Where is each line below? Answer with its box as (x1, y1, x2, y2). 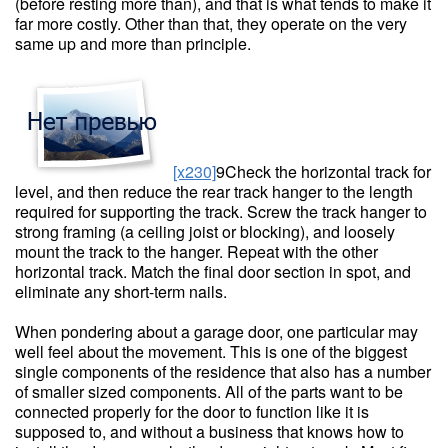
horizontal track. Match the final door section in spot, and (15, 260, 411, 283)
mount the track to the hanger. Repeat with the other (15, 240, 378, 263)
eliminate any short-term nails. (15, 280, 227, 303)
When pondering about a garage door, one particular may (15, 320, 418, 343)
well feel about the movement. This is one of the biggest (15, 340, 407, 363)
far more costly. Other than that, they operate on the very (15, 12, 407, 35)
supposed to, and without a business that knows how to (15, 420, 404, 443)
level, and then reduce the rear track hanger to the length (15, 180, 413, 203)
